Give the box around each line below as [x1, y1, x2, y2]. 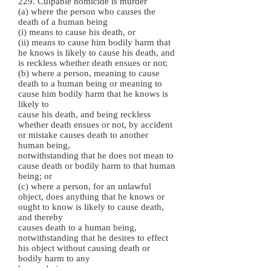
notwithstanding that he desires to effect [18, 233, 168, 243]
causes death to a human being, [18, 223, 137, 232]
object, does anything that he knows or [18, 192, 165, 201]
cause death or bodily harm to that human [18, 161, 175, 171]
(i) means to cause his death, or [18, 27, 135, 37]
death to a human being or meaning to [18, 79, 162, 88]
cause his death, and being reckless [18, 109, 151, 119]
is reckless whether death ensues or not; [18, 58, 168, 68]
